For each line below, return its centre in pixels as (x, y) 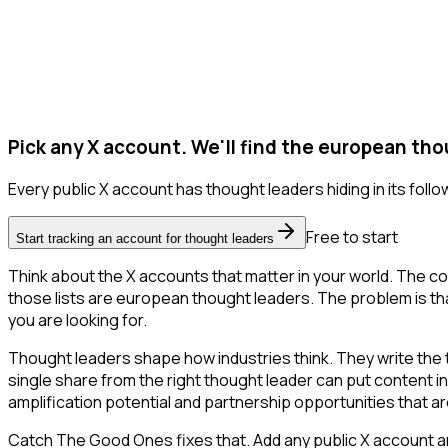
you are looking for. (77, 320)
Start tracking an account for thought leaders (145, 239)
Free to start (352, 237)
